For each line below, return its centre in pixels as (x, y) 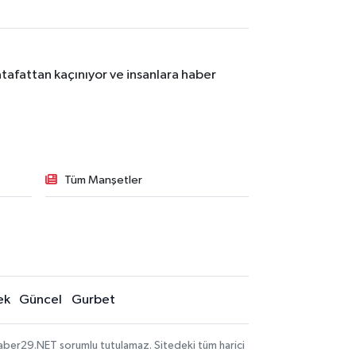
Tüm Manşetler (103, 180)
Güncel (41, 300)
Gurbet (93, 300)
